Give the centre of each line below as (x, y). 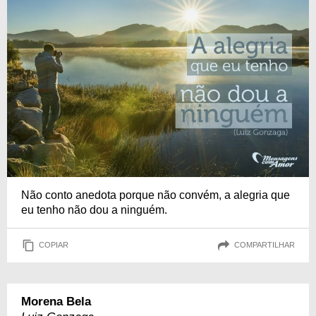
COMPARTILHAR (265, 245)
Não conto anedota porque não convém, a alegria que (156, 195)
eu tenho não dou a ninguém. (94, 209)
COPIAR (54, 245)
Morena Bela (56, 301)
